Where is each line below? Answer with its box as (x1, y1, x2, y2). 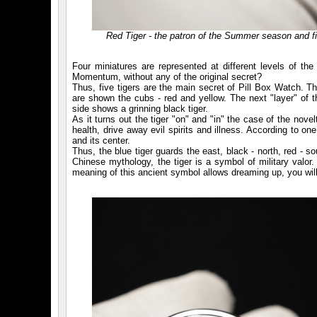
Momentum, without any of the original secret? (72, 71, 263, 83)
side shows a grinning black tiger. (72, 103, 209, 115)
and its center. (72, 135, 131, 146)
